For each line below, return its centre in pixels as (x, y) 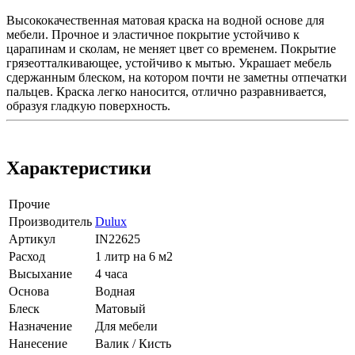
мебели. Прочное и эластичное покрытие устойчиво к (153, 34)
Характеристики (79, 168)
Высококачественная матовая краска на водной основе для (165, 20)
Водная (115, 291)
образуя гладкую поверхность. (88, 105)
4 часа (111, 273)
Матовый (120, 308)
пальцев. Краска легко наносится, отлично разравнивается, (166, 91)
